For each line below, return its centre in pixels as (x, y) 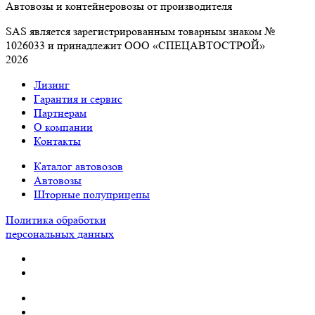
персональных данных (60, 234)
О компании (63, 127)
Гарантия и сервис (78, 99)
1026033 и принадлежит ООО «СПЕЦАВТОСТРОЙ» (135, 46)
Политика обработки (56, 220)
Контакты (57, 141)
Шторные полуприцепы (92, 195)
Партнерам (60, 113)
